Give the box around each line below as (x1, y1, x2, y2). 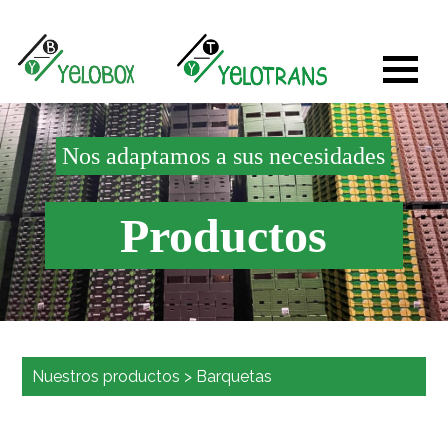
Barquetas (196, 367, 273, 387)
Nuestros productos (32, 367, 181, 387)
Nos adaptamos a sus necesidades (62, 143, 386, 169)
